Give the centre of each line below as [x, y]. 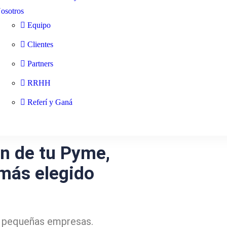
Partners [40, 64]
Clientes [40, 45]
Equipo [39, 25]
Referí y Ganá [50, 102]
